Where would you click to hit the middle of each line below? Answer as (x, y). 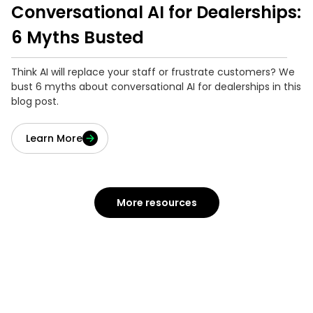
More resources (156, 202)
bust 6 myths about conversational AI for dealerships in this (156, 87)
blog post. (35, 102)
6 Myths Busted (78, 38)
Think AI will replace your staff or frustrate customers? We (153, 72)
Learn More (54, 138)
